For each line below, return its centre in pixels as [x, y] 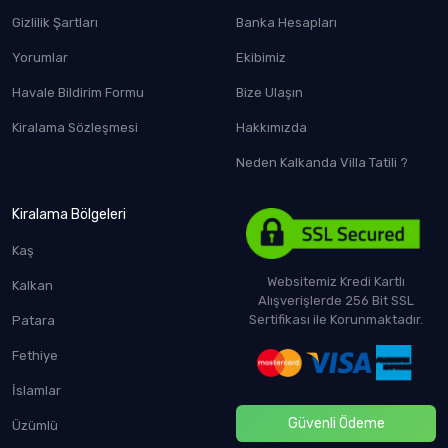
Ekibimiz [261, 57]
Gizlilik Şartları [55, 22]
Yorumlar [40, 57]
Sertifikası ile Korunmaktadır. [336, 319]
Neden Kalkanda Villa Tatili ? [322, 162]
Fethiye [35, 355]
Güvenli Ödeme [336, 423]
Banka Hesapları [286, 22]
